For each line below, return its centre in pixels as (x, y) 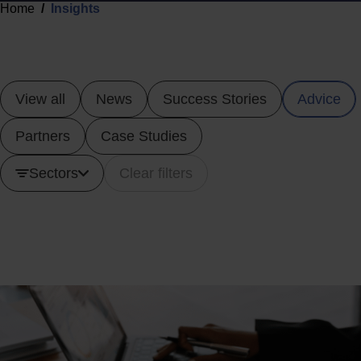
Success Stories (215, 99)
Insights (75, 8)
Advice (319, 99)
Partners (43, 136)
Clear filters (156, 173)
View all (40, 99)
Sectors (54, 173)
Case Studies (144, 136)
